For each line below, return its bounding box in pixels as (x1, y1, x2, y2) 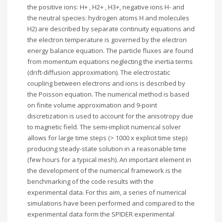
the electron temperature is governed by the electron (27, 35, 187, 44)
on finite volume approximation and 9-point (27, 101, 157, 110)
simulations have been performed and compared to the (27, 199, 195, 208)
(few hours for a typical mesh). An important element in (27, 155, 191, 164)
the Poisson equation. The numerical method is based (27, 90, 189, 99)
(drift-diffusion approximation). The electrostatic (27, 68, 170, 77)
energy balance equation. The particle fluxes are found (27, 46, 193, 55)
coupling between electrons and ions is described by (27, 79, 185, 88)
